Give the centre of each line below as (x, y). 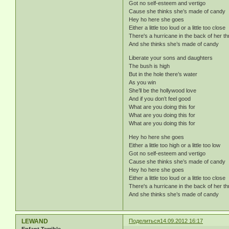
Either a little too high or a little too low (175, 145)
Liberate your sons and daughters (171, 58)
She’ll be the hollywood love (163, 91)
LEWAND (35, 221)
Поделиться (145, 221)
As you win (143, 83)
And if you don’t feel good (160, 99)
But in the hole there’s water (163, 74)
